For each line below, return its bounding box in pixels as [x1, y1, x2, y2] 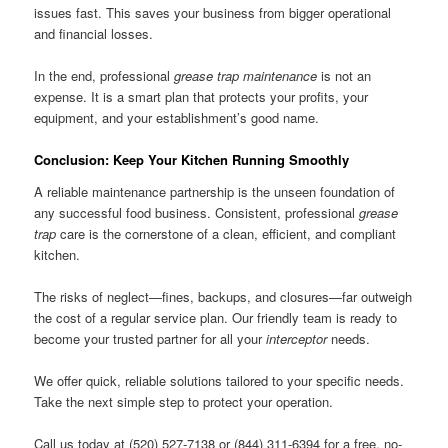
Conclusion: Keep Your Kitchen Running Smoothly [34, 150, 350, 170]
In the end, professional [34, 66, 175, 86]
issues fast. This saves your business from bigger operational [34, 3, 392, 23]
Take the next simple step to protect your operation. [34, 392, 334, 412]
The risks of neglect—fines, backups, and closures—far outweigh [34, 287, 413, 307]
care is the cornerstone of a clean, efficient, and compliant [56, 223, 397, 243]
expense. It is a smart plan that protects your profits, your [34, 87, 369, 107]
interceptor [266, 329, 328, 349]
